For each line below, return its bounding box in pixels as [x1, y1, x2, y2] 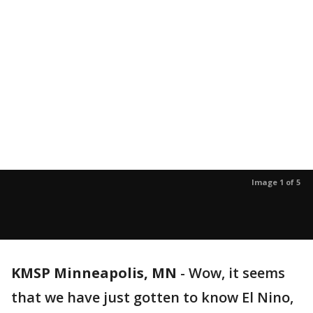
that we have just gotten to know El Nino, [11, 288, 293, 307]
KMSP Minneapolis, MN [11, 263, 177, 282]
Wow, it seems [189, 263, 285, 282]
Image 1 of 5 [252, 177, 300, 187]
